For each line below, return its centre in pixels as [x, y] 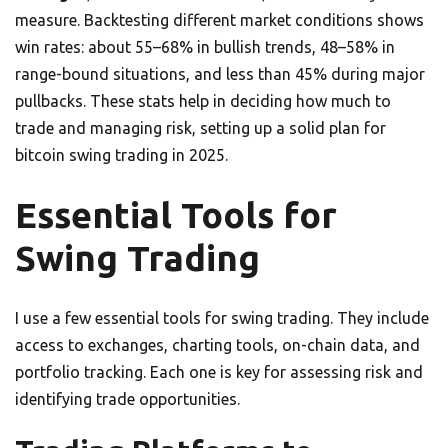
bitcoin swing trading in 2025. [121, 155]
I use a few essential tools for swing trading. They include [222, 318]
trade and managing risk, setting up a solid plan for [200, 128]
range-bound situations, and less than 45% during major [220, 74]
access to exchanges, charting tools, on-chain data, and [217, 345]
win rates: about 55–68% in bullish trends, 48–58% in [205, 47]
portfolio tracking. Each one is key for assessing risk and [219, 372]
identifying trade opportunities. [127, 399]
